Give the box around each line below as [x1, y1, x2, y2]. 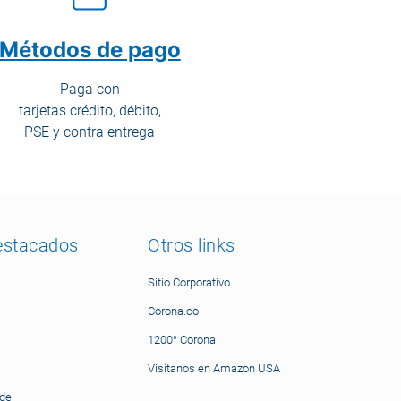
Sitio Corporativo [148, 276, 231, 289]
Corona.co [148, 304, 200, 318]
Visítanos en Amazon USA [148, 362, 281, 375]
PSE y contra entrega [24, 124, 156, 141]
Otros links [148, 235, 235, 256]
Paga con [59, 81, 120, 98]
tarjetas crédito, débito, [18, 102, 161, 119]
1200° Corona [148, 333, 217, 346]
